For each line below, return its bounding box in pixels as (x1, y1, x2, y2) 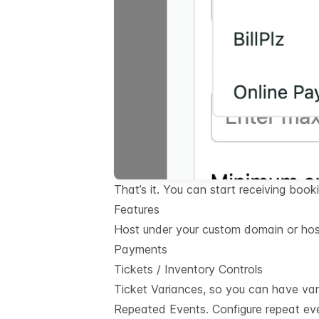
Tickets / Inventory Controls (114, 262, 263, 277)
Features (114, 202, 159, 217)
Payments (114, 242, 167, 257)
